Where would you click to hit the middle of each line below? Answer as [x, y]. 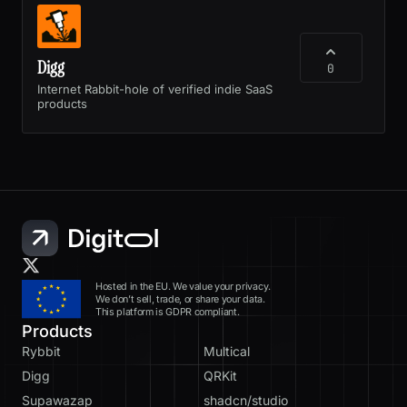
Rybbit [41, 352]
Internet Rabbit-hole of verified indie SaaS [155, 89]
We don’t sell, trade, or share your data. [180, 299]
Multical [227, 352]
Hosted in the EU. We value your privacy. [183, 286]
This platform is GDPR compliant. [167, 312]
